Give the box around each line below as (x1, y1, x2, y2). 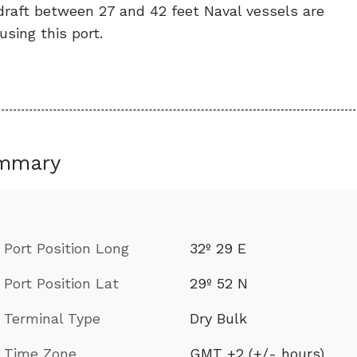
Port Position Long (4, 239, 129, 257)
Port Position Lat (4, 274, 119, 292)
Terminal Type (4, 309, 100, 327)
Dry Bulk (190, 309, 247, 327)
